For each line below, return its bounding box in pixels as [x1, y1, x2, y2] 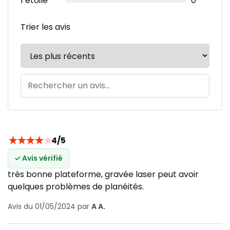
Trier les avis [21, 21, 70, 33]
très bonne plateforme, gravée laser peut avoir [8, 168, 199, 180]
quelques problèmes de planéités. [8, 180, 144, 193]
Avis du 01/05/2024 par [8, 201, 91, 212]
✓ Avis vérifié [14, 152, 63, 163]
